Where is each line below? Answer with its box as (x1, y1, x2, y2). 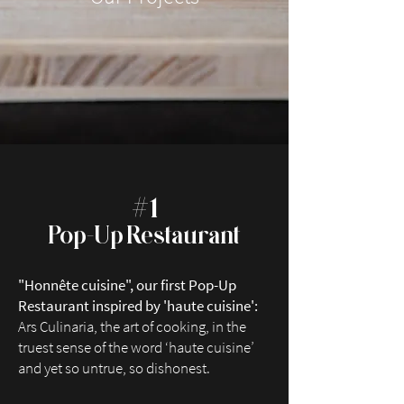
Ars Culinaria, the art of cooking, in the (18, 317, 246, 336)
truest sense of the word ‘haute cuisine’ (18, 337, 254, 357)
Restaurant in (18, 296, 104, 316)
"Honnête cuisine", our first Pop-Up (18, 275, 236, 295)
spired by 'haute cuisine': (104, 296, 258, 316)
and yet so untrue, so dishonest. (18, 358, 210, 378)
